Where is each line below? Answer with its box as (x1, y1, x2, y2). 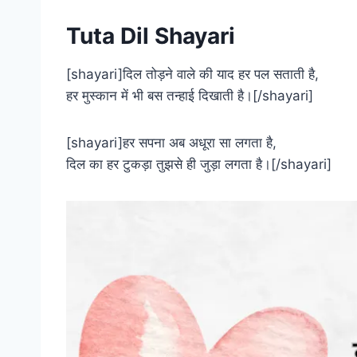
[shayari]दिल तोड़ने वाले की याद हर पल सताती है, (66, 65, 319, 82)
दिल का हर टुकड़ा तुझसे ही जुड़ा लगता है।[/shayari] (66, 155, 331, 172)
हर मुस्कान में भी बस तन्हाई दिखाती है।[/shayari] (66, 87, 313, 104)
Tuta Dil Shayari (66, 22, 235, 49)
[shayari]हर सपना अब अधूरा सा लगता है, (66, 134, 277, 151)
